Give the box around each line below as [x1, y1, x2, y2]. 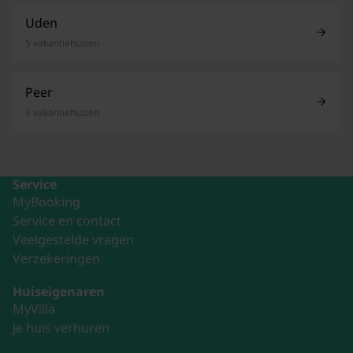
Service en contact [13, 212, 121, 229]
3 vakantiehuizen [25, 106, 99, 119]
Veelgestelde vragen [13, 231, 134, 248]
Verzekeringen [13, 250, 100, 267]
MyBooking [13, 193, 80, 210]
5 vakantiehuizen [25, 36, 99, 50]
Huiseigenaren [13, 283, 105, 300]
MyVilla [13, 300, 55, 318]
